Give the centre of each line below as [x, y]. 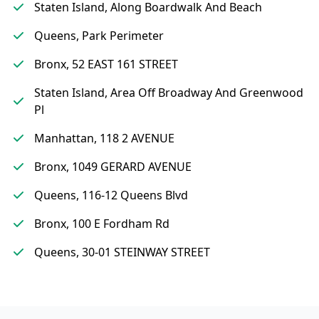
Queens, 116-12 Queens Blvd [111, 195]
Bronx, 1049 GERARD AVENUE [113, 167]
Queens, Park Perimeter [99, 36]
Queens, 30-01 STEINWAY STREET [122, 252]
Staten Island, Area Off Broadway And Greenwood [169, 93]
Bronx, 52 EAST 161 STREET [106, 64]
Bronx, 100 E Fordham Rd [102, 224]
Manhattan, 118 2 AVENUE [104, 138]
